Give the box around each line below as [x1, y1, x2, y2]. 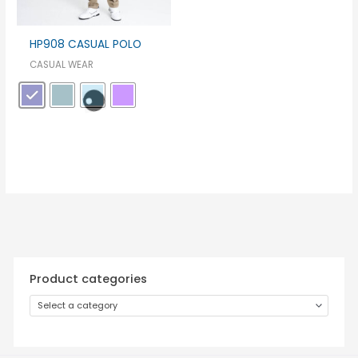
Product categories [30, 271, 148, 288]
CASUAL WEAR [30, 58, 94, 72]
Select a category [38, 299, 118, 312]
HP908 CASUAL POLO [30, 36, 142, 52]
